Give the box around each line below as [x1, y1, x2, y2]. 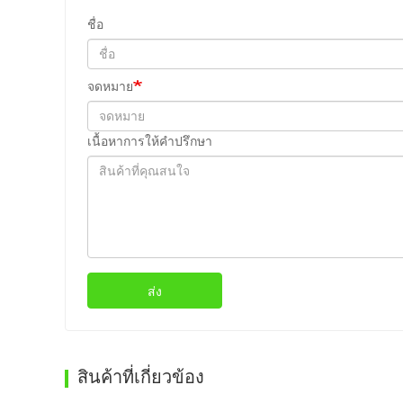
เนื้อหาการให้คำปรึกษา [87, 134, 212, 149]
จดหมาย [87, 79, 133, 94]
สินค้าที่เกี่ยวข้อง [77, 367, 204, 388]
